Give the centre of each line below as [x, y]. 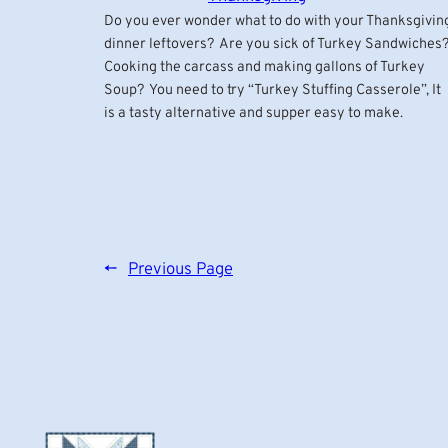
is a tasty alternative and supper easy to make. [253, 114]
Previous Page [180, 269]
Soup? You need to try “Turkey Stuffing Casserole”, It [274, 91]
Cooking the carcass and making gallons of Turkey [264, 68]
